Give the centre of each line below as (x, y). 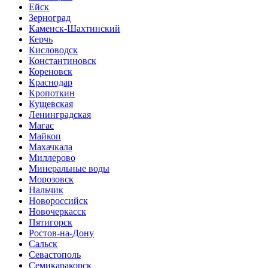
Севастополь (55, 255)
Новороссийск (58, 201)
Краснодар (51, 82)
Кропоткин (52, 93)
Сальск (43, 244)
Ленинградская (60, 115)
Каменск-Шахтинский (74, 28)
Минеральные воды (69, 168)
